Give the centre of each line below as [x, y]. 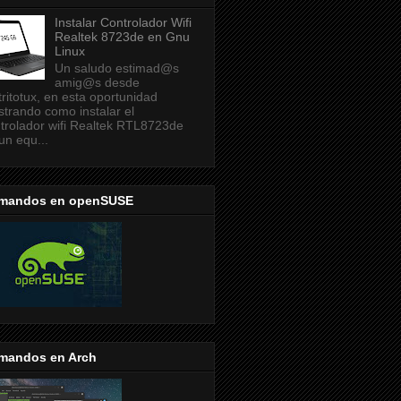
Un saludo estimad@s [116, 68]
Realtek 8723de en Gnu [122, 36]
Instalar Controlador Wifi [123, 22]
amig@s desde [97, 82]
